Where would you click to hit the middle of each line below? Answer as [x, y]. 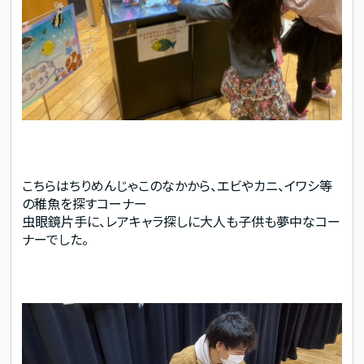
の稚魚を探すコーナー [85, 203]
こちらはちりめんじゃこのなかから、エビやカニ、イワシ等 [178, 185]
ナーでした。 [56, 238]
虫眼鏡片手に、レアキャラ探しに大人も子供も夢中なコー [182, 221]
